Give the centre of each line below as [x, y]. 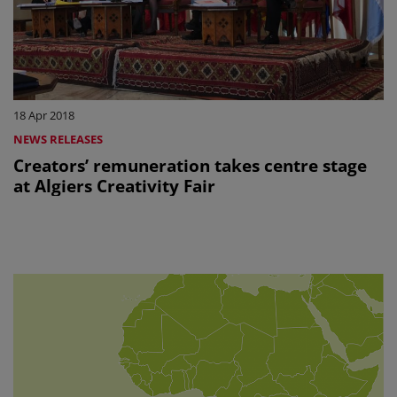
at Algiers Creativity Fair [114, 186]
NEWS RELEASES [58, 140]
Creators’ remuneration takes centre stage [190, 166]
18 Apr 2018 [44, 116]
